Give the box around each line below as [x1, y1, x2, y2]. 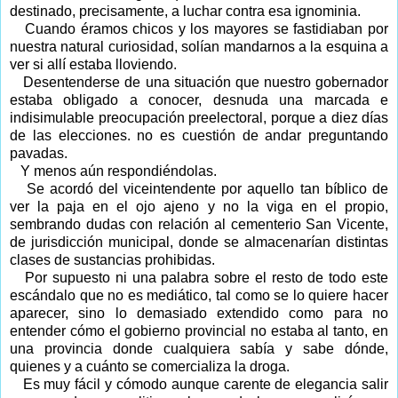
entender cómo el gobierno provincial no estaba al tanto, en [10, 322, 388, 338]
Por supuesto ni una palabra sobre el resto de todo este [25, 269, 389, 285]
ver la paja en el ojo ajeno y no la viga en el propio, [10, 198, 388, 214]
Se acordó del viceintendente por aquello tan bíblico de [26, 180, 389, 196]
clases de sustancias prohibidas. [10, 251, 215, 267]
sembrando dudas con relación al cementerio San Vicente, [10, 216, 388, 232]
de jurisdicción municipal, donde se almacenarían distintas [10, 234, 388, 250]
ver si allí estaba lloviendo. [10, 56, 177, 72]
